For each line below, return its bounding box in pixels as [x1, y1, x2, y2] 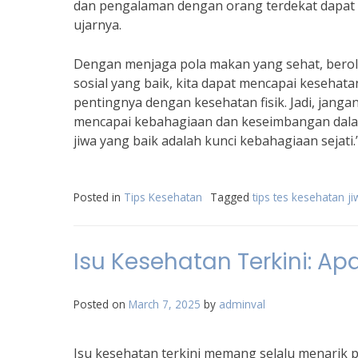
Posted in [74, 189, 124, 205]
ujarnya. [74, 16, 121, 34]
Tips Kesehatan [124, 189, 202, 205]
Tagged [210, 189, 253, 205]
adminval [219, 296, 265, 312]
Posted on [74, 296, 129, 312]
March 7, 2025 [129, 296, 201, 312]
